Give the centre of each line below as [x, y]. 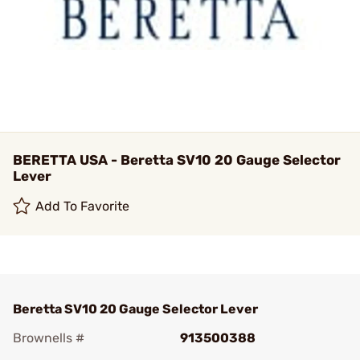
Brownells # [49, 338]
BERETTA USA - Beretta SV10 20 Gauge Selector [177, 160]
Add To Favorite [83, 206]
